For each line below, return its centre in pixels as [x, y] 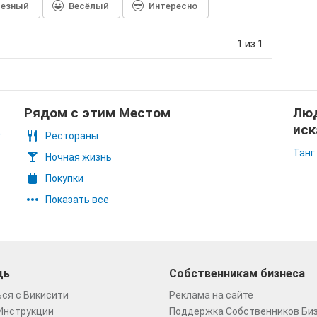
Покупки [64, 178]
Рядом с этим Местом [97, 113]
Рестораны [72, 136]
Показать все [77, 200]
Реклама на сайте [211, 295]
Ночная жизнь [79, 157]
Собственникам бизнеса [237, 273]
